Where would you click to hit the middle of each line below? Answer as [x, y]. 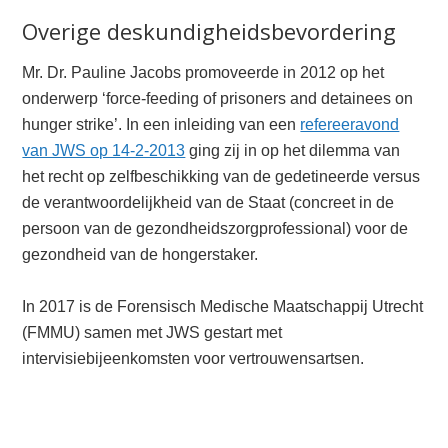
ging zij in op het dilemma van [293, 150]
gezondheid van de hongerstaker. [140, 254]
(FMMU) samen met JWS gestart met [152, 332]
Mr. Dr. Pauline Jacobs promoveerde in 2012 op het [203, 72]
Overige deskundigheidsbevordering [209, 31]
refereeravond [350, 124]
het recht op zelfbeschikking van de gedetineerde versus [221, 176]
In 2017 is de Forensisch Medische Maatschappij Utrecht [223, 306]
